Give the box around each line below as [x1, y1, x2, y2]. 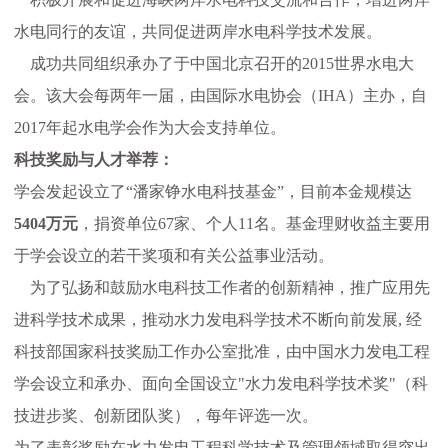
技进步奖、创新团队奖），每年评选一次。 [14, 407, 318, 424]
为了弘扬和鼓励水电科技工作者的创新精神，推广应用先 [14, 279, 430, 296]
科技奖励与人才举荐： [14, 151, 174, 168]
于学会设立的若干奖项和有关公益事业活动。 [14, 247, 334, 264]
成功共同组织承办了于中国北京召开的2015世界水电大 [14, 55, 414, 72]
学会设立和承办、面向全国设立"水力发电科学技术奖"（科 [14, 375, 428, 392]
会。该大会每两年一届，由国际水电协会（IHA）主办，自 [14, 87, 427, 104]
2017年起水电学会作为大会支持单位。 [14, 119, 286, 136]
